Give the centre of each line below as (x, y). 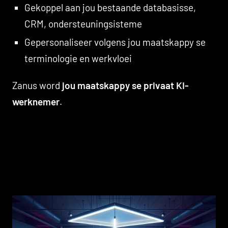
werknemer (36, 101)
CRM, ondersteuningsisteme (83, 23)
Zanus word (37, 85)
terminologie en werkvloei (78, 58)
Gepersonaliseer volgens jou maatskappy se (115, 42)
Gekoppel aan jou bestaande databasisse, (110, 7)
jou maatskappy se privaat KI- (125, 85)
